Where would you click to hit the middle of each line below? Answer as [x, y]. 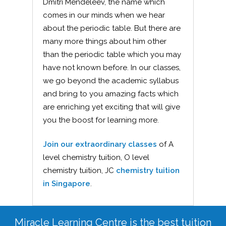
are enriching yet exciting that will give [111, 107]
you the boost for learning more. [101, 120]
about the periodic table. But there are [112, 28]
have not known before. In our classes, [112, 68]
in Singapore [67, 184]
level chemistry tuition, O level [96, 157]
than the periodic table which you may [112, 54]
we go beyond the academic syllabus [111, 81]
